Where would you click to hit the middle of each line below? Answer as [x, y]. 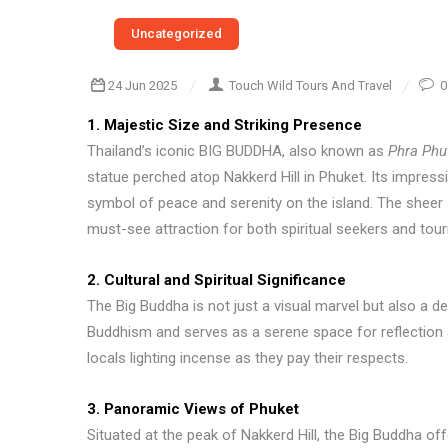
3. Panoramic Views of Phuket [193, 409]
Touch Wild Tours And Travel [310, 85]
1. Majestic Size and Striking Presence [224, 125]
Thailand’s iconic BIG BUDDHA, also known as [237, 151]
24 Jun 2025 [142, 85]
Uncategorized [176, 33]
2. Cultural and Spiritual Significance [216, 280]
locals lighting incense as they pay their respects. [247, 358]
